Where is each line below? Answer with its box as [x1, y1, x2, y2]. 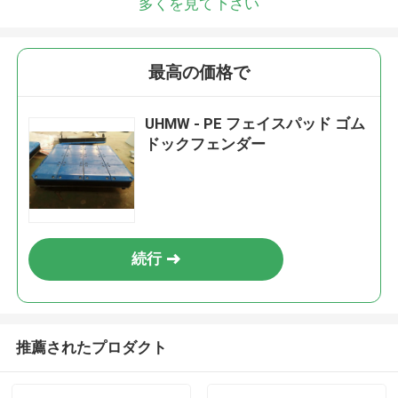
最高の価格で [148, 62, 250, 84]
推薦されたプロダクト [15, 338, 167, 356]
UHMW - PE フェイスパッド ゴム [145, 115, 366, 133]
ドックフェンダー [145, 135, 267, 154]
